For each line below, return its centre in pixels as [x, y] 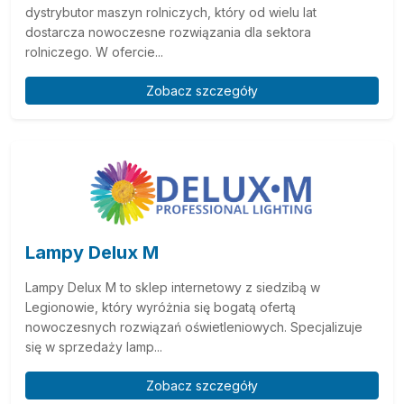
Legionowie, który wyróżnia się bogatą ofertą [161, 307]
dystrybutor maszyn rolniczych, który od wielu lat [171, 12]
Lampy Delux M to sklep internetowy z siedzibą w [173, 287]
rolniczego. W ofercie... [94, 51]
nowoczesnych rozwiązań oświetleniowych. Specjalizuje [194, 326]
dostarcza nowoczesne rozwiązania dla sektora [168, 32]
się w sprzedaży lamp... [94, 346]
